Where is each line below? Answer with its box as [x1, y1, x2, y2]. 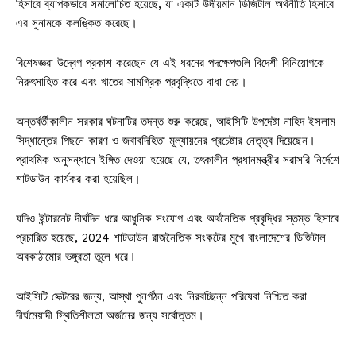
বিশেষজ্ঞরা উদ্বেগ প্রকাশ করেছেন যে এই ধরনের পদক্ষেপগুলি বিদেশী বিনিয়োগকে [16, 55, 324, 70]
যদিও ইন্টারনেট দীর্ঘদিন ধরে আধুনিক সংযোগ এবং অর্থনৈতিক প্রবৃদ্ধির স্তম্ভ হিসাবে [16, 211, 339, 226]
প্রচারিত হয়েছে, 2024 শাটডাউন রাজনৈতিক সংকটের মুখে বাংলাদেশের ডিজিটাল [16, 230, 326, 245]
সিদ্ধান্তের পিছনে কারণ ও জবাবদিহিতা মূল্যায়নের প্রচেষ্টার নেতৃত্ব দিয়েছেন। [16, 133, 315, 148]
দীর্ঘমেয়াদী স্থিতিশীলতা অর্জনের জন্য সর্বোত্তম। [16, 308, 204, 323]
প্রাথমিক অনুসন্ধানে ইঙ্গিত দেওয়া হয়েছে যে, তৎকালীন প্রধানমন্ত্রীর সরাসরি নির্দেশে [16, 152, 339, 167]
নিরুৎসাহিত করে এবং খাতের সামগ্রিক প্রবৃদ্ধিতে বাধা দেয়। [16, 74, 247, 89]
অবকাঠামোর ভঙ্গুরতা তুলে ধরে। [16, 249, 136, 264]
